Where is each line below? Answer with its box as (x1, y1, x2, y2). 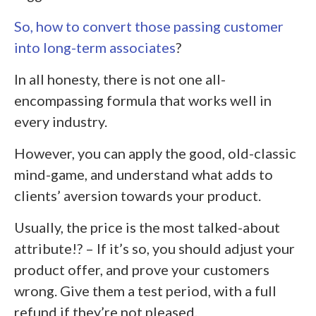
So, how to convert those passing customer (14, 17, 284, 35)
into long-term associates (14, 38, 176, 56)
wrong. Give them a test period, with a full (14, 281, 276, 299)
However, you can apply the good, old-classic (14, 144, 296, 162)
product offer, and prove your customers (14, 260, 269, 278)
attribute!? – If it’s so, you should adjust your (14, 239, 295, 257)
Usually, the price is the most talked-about (14, 218, 280, 236)
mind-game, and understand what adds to (14, 165, 273, 183)
